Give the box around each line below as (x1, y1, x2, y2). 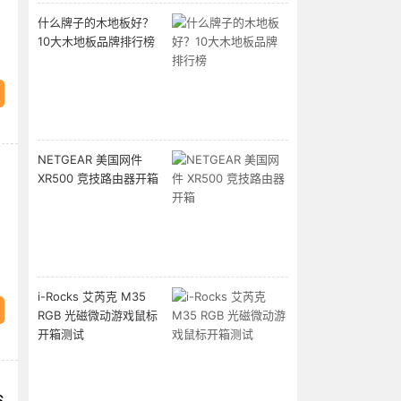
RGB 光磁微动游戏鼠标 (38, 308, 158, 322)
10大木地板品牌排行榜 (38, 34, 155, 48)
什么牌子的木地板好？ (38, 15, 154, 30)
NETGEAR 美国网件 (38, 152, 142, 166)
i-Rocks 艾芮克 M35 (38, 289, 146, 303)
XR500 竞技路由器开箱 (38, 171, 158, 185)
